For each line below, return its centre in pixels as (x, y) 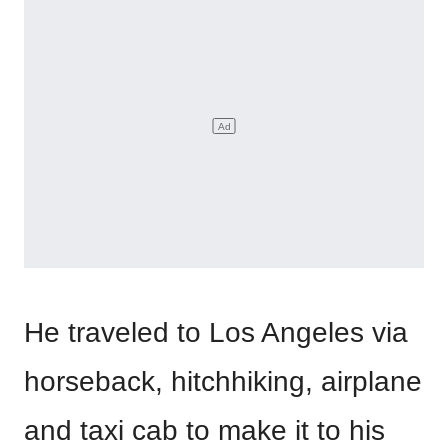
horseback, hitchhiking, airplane (223, 381)
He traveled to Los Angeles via (216, 332)
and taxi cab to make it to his (204, 430)
